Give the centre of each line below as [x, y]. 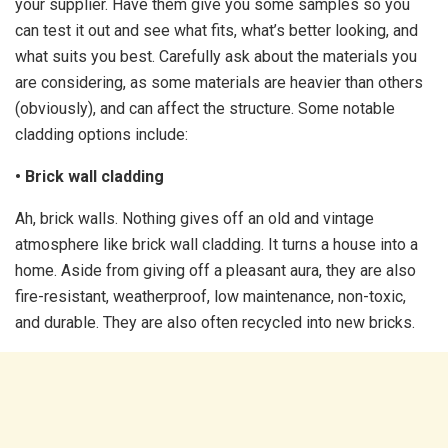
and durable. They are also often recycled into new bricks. [215, 322]
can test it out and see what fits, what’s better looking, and [216, 30]
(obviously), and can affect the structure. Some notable [205, 108]
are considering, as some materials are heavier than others [219, 82]
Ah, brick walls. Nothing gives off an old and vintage [194, 218]
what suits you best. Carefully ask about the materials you [216, 56]
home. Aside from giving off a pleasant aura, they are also [215, 270]
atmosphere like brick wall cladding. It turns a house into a [216, 244]
